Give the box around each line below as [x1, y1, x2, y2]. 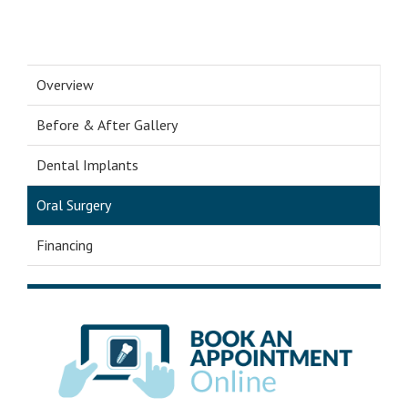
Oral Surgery [36, 196, 111, 215]
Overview [36, 76, 94, 95]
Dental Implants [36, 156, 138, 175]
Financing [36, 236, 93, 255]
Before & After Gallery [36, 116, 178, 135]
